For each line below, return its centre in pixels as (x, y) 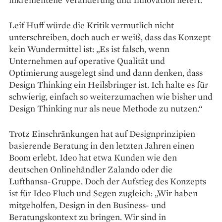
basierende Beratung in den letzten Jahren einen (102, 145)
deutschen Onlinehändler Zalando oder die (91, 169)
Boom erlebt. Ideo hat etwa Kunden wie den (93, 157)
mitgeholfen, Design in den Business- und (87, 205)
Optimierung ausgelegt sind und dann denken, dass (106, 72)
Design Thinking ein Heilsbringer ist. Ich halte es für (109, 84)
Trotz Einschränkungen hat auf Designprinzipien (102, 133)
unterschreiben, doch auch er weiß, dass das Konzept (110, 37)
